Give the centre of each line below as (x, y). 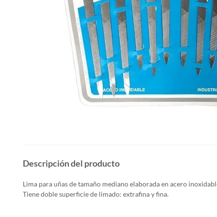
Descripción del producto (71, 163)
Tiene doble (41, 194)
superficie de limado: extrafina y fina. (114, 194)
